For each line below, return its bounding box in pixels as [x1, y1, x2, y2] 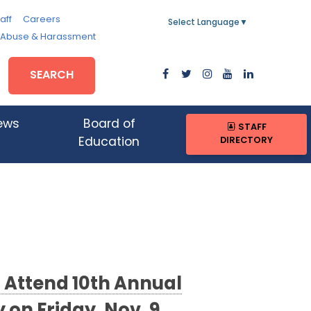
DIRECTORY [220, 136, 274, 146]
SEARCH [30, 69, 74, 81]
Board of [83, 119, 135, 131]
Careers [22, 15, 60, 24]
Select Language [168, 19, 239, 27]
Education [78, 137, 140, 149]
